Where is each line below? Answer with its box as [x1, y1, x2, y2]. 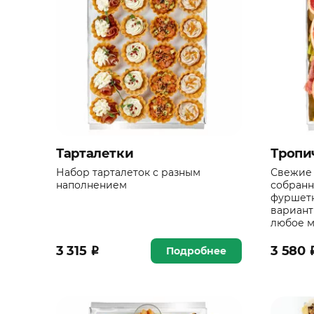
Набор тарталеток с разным [56, 166, 200, 179]
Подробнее [166, 245, 227, 258]
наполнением [56, 179, 127, 192]
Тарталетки [56, 146, 134, 162]
